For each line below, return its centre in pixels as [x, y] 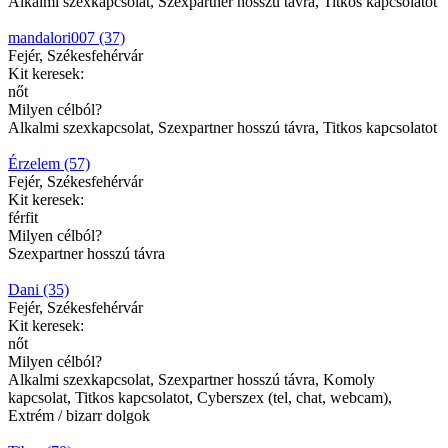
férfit [23, 217]
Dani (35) [38, 289]
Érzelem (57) [49, 163]
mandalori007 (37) [66, 37]
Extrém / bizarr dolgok [79, 415]
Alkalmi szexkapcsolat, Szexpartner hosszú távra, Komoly [191, 379]
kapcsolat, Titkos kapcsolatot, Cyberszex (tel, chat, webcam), [200, 397]
